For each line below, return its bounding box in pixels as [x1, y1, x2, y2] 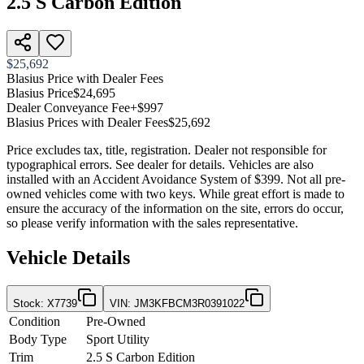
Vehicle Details [6, 246, 130, 268]
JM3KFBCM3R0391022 [134, 297, 245, 310]
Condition [9, 314, 60, 328]
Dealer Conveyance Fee [6, 100, 130, 115]
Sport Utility [86, 331, 149, 346]
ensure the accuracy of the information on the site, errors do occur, [6, 201, 344, 215]
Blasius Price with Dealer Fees [6, 71, 163, 85]
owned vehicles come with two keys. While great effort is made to [6, 186, 344, 201]
